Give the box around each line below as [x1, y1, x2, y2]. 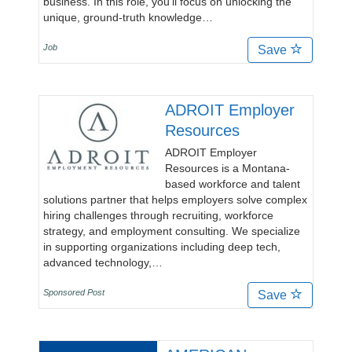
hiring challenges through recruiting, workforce [43, 209, 273, 222]
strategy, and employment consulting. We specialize [43, 225, 300, 237]
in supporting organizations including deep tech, [43, 240, 280, 253]
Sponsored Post [43, 288, 104, 297]
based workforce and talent [165, 178, 300, 190]
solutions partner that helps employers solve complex [43, 193, 307, 206]
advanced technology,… [43, 256, 163, 269]
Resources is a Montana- [165, 162, 290, 174]
